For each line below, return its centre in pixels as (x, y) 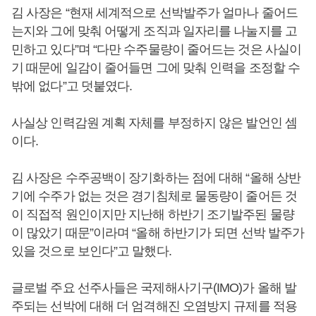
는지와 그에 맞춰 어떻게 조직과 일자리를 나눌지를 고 (154, 31)
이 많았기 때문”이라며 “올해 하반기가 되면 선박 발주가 (158, 233)
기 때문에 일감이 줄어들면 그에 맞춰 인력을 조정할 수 (156, 68)
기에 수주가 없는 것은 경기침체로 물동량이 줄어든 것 (154, 196)
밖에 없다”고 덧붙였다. (72, 86)
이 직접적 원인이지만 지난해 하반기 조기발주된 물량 (153, 214)
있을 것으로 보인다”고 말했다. (91, 251)
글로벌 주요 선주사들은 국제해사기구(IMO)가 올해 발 (154, 288)
